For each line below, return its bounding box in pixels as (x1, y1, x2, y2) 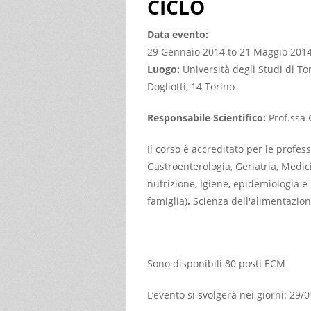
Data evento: (147, 27, 211, 41)
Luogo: (147, 62, 183, 76)
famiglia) (147, 194, 187, 208)
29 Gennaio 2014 (147, 44, 225, 58)
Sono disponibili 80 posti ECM (147, 256, 285, 270)
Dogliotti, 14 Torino (147, 79, 235, 93)
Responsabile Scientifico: (147, 110, 269, 124)
